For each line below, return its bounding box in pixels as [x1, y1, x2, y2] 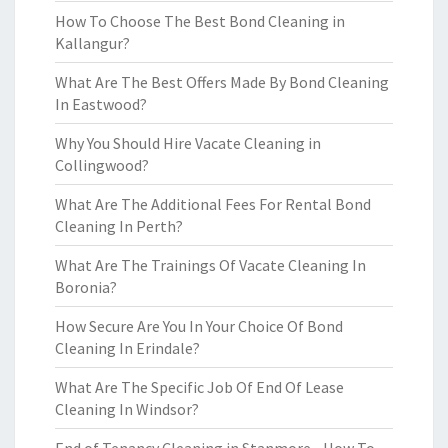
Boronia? [55, 277, 117, 297]
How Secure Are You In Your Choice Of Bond [55, 316, 343, 336]
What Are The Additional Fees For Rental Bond [55, 194, 371, 214]
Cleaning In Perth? [55, 216, 183, 236]
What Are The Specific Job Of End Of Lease [55, 377, 344, 397]
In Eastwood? [55, 94, 147, 114]
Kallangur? [55, 33, 130, 53]
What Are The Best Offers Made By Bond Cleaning [55, 72, 389, 92]
